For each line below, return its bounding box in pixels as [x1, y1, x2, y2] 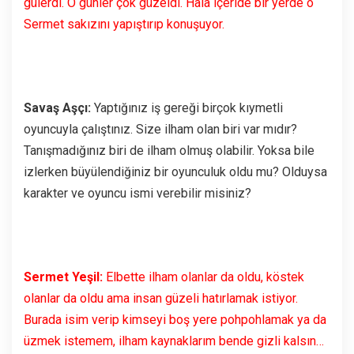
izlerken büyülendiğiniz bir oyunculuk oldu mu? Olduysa [24, 164, 327, 179]
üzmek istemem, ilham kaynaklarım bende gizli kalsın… [24, 333, 324, 348]
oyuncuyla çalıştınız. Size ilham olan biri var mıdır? [24, 121, 297, 137]
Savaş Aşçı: [24, 100, 91, 115]
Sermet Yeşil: [24, 269, 106, 284]
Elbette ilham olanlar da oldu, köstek [106, 269, 304, 284]
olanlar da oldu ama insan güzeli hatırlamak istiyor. [24, 290, 298, 306]
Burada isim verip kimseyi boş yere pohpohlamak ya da [24, 311, 326, 327]
